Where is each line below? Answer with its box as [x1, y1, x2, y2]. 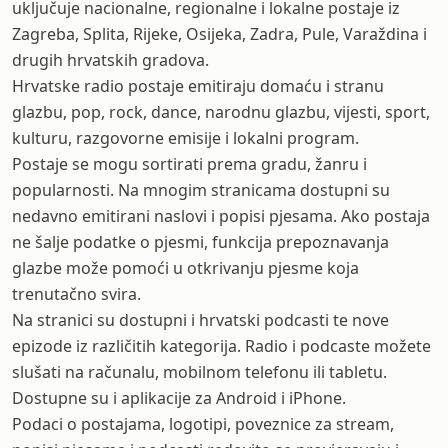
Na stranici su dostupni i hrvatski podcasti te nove [12, 309, 389, 331]
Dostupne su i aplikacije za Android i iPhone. [12, 387, 346, 409]
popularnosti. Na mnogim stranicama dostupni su [12, 179, 390, 201]
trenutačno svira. [12, 283, 141, 305]
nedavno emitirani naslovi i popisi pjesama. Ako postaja [12, 205, 430, 227]
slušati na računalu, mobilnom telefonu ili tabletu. [12, 361, 387, 383]
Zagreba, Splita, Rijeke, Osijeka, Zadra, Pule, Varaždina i [12, 23, 427, 45]
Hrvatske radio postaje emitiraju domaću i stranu [12, 75, 384, 97]
